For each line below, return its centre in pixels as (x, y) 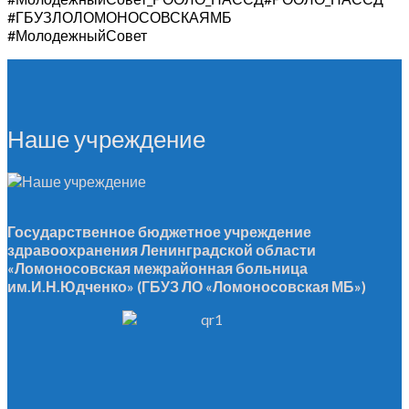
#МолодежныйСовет (77, 35)
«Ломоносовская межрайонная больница (157, 267)
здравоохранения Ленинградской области (162, 249)
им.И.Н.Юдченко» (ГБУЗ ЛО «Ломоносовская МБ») (187, 286)
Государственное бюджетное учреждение (159, 231)
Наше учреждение (106, 138)
